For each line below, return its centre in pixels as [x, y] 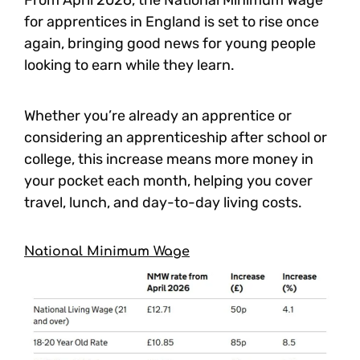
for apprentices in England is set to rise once [172, 22]
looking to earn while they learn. [129, 65]
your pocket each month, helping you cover [168, 181]
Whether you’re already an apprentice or [158, 116]
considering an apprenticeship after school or [176, 137]
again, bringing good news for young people [170, 43]
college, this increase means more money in [169, 159]
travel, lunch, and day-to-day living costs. [163, 202]
